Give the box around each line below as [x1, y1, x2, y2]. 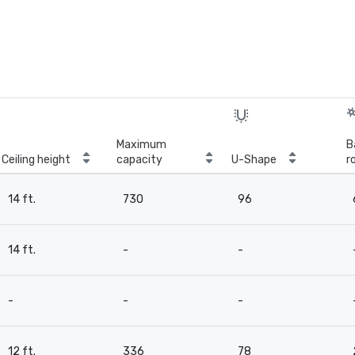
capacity [116, 153, 162, 166]
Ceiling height [2, 153, 71, 166]
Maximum [116, 138, 166, 151]
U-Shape [231, 153, 277, 166]
